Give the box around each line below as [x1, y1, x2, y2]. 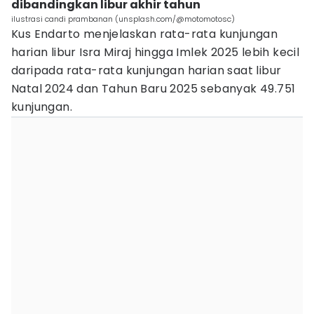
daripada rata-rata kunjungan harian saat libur [11, 62, 282, 78]
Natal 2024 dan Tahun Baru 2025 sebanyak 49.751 [11, 81, 296, 97]
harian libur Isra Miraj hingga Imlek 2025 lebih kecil [11, 44, 300, 60]
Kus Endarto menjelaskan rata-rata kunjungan [11, 26, 278, 42]
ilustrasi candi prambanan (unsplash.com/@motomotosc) [11, 13, 235, 25]
